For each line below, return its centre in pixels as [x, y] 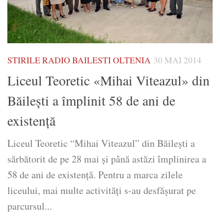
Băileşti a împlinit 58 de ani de [91, 100]
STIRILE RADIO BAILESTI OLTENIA [79, 60]
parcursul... [30, 206]
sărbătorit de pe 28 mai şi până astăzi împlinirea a [107, 159]
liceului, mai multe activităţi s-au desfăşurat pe [102, 190]
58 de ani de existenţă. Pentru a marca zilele [95, 174]
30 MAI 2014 [178, 60]
